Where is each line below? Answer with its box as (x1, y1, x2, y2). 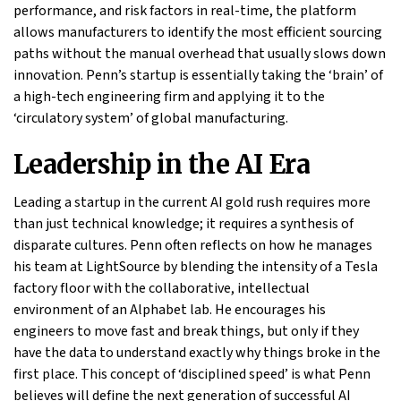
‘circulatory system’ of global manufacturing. (13, 108, 288, 129)
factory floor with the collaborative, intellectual (13, 278, 310, 299)
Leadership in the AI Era (13, 149, 311, 182)
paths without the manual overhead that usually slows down (13, 44, 386, 64)
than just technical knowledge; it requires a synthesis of (13, 214, 354, 235)
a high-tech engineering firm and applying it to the (13, 87, 325, 107)
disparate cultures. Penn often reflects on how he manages (13, 235, 372, 256)
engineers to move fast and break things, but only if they (13, 321, 359, 342)
